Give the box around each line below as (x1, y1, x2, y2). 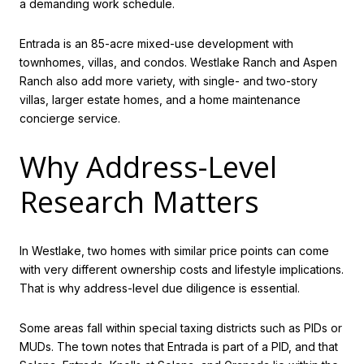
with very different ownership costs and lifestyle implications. (19, 262, 344, 276)
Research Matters (19, 181, 259, 222)
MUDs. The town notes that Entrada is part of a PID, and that (19, 340, 338, 354)
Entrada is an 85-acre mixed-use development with (19, 37, 293, 51)
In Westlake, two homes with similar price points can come (19, 243, 329, 258)
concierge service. (19, 111, 120, 126)
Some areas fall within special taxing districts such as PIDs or (19, 321, 342, 336)
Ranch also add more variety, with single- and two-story (19, 74, 318, 89)
